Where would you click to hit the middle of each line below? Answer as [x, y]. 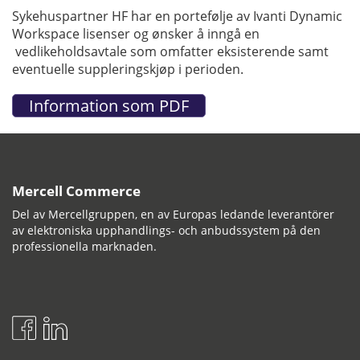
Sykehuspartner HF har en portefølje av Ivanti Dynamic [177, 16]
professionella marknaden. [84, 246]
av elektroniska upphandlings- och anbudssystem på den [166, 230]
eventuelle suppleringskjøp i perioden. [129, 69]
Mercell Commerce [76, 190]
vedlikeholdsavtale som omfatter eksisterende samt [170, 51]
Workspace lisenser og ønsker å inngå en [136, 33]
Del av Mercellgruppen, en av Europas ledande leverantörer [173, 214]
